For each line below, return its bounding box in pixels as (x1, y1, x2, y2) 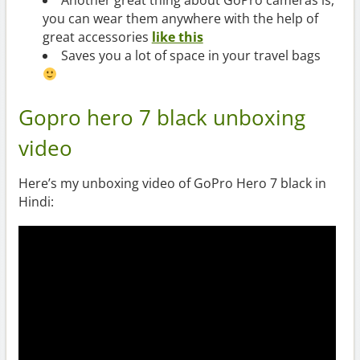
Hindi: (18, 193, 54, 211)
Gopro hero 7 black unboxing (18, 104, 305, 133)
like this (151, 28, 203, 47)
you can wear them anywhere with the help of (42, 10, 318, 28)
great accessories (42, 28, 152, 47)
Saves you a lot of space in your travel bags (60, 47, 321, 65)
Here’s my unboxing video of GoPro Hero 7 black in (18, 174, 326, 193)
